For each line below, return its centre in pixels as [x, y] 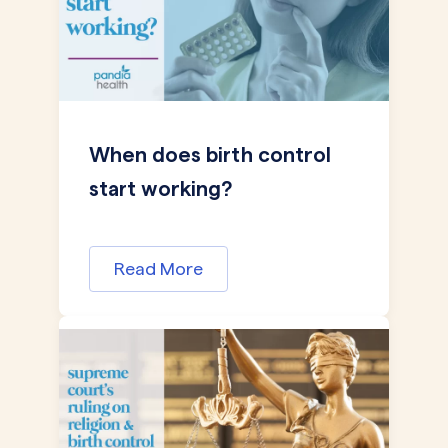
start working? [160, 188]
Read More [158, 268]
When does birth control [210, 154]
